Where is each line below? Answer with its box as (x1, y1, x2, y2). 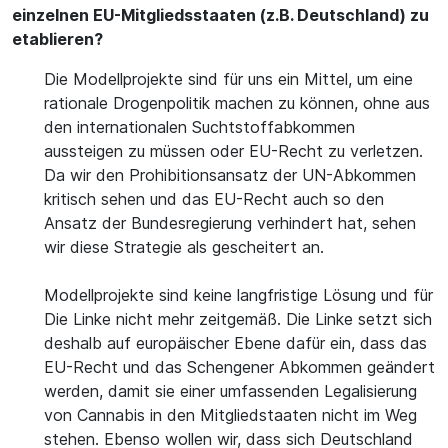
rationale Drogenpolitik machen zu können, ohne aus (44, 93, 430, 113)
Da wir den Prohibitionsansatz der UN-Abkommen (44, 165, 416, 185)
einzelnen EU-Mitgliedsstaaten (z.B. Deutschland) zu (12, 5, 429, 25)
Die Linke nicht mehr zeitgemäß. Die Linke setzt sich (44, 309, 432, 329)
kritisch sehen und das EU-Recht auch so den (44, 189, 384, 209)
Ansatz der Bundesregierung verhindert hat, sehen (44, 213, 416, 233)
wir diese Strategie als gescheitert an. (44, 237, 324, 257)
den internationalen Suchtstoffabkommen (44, 117, 355, 137)
